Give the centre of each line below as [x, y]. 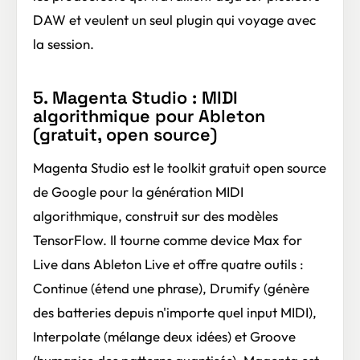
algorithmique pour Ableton [149, 117]
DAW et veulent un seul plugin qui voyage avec [174, 20]
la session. [63, 44]
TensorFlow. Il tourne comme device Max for [168, 239]
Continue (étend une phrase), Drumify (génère [171, 288]
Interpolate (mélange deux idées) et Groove [164, 336]
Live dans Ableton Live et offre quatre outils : [168, 264]
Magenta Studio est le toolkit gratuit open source [180, 167]
